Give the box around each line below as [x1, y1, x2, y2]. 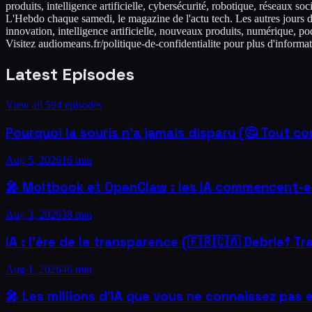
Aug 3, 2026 [6, 208, 61, 221]
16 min [61, 153, 92, 166]
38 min [61, 208, 92, 221]
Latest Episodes [6, 63, 134, 86]
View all [6, 99, 45, 111]
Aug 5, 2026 [6, 153, 61, 166]
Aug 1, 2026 [6, 263, 61, 275]
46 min [61, 263, 92, 275]
